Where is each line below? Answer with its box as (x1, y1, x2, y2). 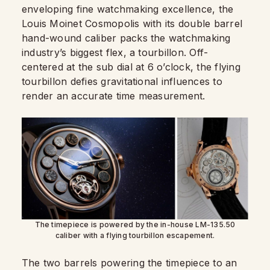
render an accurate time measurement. (22, 89, 206, 102)
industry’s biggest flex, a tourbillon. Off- (22, 46, 209, 58)
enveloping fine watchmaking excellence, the (22, 2, 234, 15)
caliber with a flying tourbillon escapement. (55, 230, 215, 240)
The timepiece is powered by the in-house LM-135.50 (34, 219, 236, 229)
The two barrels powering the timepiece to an (22, 256, 237, 269)
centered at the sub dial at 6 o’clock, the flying (22, 60, 240, 73)
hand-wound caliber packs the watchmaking (22, 31, 231, 44)
